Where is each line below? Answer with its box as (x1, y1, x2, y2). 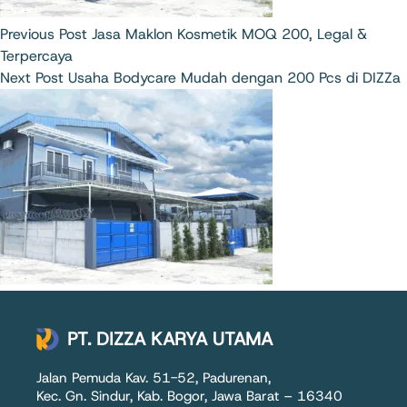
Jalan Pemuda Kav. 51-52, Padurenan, (36, 368, 271, 387)
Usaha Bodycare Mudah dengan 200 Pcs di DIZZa (68, 68, 401, 87)
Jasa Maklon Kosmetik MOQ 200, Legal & (92, 25, 367, 44)
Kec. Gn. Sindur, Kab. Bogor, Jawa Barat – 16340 (36, 386, 342, 405)
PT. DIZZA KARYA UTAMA (67, 326, 273, 351)
